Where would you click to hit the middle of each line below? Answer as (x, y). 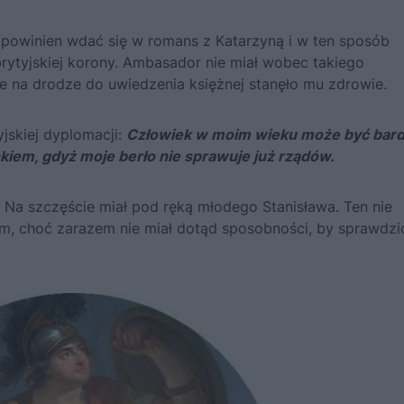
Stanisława (299, 207)
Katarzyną (250, 41)
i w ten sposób (337, 41)
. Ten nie (364, 207)
